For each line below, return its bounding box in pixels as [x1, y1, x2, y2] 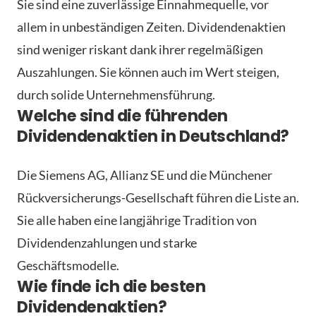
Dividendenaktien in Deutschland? [17, 124, 289, 147]
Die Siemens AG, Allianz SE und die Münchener [17, 166, 272, 183]
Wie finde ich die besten [17, 274, 206, 298]
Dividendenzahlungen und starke [17, 234, 197, 250]
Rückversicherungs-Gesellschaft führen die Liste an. [17, 189, 299, 205]
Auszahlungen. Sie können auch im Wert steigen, [17, 63, 279, 80]
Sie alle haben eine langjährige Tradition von [17, 212, 257, 228]
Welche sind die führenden [17, 104, 228, 127]
